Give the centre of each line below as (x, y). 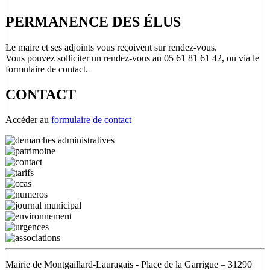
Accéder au (28, 120)
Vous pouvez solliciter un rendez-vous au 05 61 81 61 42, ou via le (132, 58)
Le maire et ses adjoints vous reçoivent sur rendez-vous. (111, 47)
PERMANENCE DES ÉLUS (93, 21)
